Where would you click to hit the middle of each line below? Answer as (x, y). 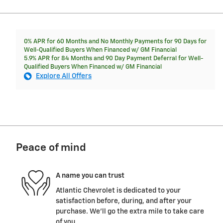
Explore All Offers (64, 76)
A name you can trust (90, 176)
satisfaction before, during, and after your (124, 201)
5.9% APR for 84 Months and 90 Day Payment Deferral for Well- (113, 58)
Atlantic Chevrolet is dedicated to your (118, 190)
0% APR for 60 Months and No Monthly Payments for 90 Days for (115, 41)
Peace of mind (51, 148)
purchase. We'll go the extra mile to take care (130, 211)
